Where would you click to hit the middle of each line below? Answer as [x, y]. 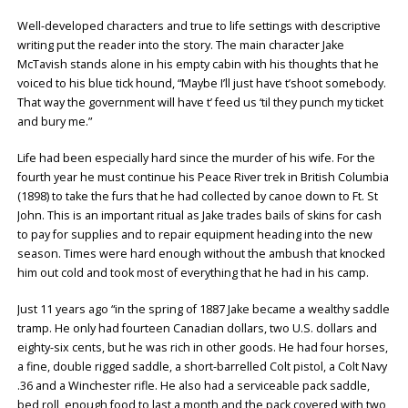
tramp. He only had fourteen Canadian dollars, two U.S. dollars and [197, 328]
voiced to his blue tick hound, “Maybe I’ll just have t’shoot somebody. [201, 84]
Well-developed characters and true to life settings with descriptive [199, 26]
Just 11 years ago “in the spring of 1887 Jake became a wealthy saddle [203, 309]
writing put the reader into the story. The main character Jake [180, 46]
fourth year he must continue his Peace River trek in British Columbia [203, 177]
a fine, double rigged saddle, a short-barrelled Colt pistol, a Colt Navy [202, 366]
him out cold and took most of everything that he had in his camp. [193, 272]
